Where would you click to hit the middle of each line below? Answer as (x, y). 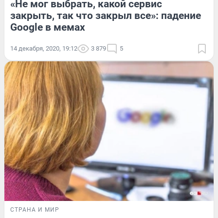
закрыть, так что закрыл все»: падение (106, 16)
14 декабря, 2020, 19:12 (44, 49)
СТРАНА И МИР (35, 209)
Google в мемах (48, 27)
